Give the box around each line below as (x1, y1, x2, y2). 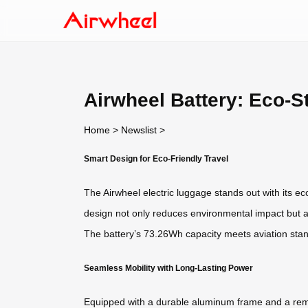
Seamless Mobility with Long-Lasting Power (84, 263, 253, 272)
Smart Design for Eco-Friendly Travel (84, 153, 228, 163)
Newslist (121, 124, 157, 135)
